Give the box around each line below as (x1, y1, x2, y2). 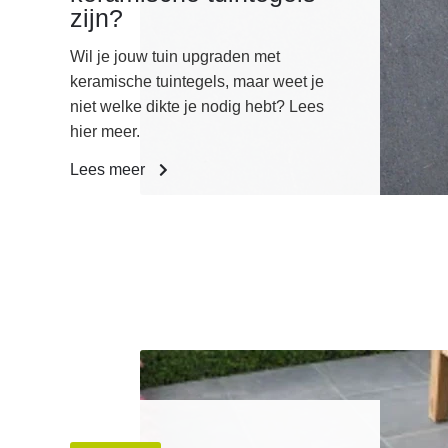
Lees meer (70, 161, 149, 179)
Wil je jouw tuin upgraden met (70, 48, 280, 66)
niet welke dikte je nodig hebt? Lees (70, 98, 324, 116)
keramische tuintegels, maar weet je (70, 73, 324, 91)
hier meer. (70, 123, 140, 141)
